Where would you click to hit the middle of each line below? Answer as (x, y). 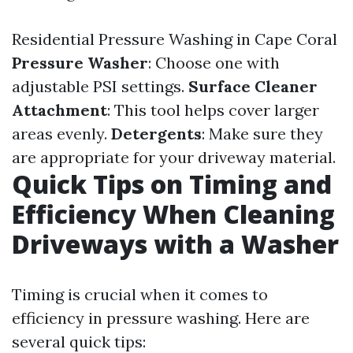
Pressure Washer (80, 63)
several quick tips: (79, 342)
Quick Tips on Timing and (172, 184)
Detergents (156, 134)
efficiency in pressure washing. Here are (161, 318)
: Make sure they (262, 134)
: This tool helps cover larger (213, 110)
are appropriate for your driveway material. (174, 157)
